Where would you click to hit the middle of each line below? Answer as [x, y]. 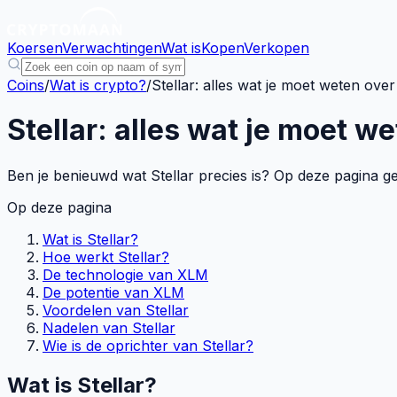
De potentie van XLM [113, 292]
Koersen [35, 48]
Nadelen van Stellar [109, 327]
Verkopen [276, 48]
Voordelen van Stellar [116, 310]
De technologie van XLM [125, 274]
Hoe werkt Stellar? [106, 257]
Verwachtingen [112, 48]
